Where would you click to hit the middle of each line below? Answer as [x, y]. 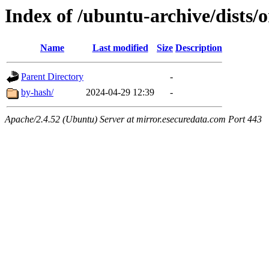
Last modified [120, 48]
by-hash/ [37, 92]
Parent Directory [52, 77]
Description [199, 48]
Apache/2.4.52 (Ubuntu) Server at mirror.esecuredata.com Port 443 [133, 119]
